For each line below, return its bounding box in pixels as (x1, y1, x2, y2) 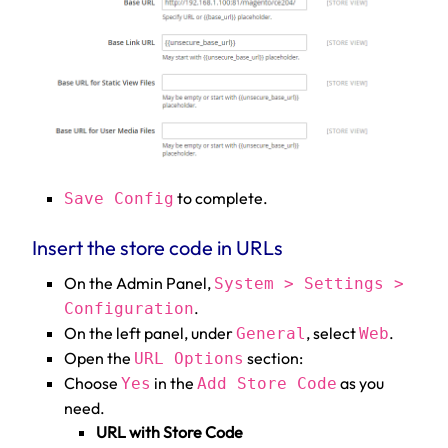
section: (244, 348, 303, 369)
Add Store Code (197, 374, 337, 394)
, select (306, 323, 359, 344)
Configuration (64, 299, 194, 319)
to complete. (174, 187, 268, 208)
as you (337, 373, 384, 394)
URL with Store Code (96, 422, 243, 443)
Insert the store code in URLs (32, 235, 283, 261)
